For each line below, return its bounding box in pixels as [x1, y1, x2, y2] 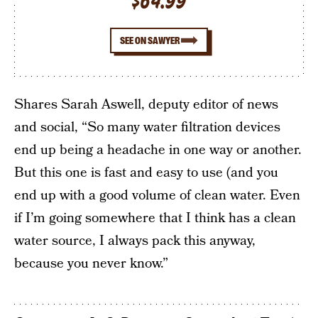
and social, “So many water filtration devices [14, 118, 280, 137]
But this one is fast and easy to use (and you [14, 163, 278, 182]
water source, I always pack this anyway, [14, 231, 256, 251]
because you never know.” [14, 254, 168, 273]
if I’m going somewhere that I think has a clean [14, 209, 296, 228]
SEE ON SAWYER [119, 34, 180, 46]
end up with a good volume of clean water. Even [14, 186, 300, 205]
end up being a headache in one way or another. [14, 141, 302, 160]
